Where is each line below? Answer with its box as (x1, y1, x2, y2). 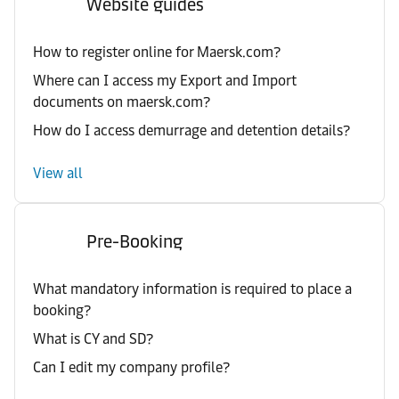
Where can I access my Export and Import (33, 72, 297, 89)
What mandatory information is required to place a (33, 281, 352, 297)
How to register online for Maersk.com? (33, 44, 281, 61)
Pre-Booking (86, 231, 183, 252)
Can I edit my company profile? (33, 359, 230, 376)
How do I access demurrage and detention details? (33, 122, 350, 139)
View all (33, 165, 83, 182)
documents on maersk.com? (33, 94, 210, 110)
